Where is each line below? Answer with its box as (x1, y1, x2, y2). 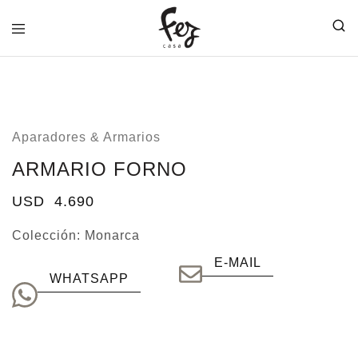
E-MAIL (213, 256, 261, 269)
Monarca (85, 229, 140, 242)
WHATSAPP (50, 272, 129, 285)
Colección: (12, 229, 85, 242)
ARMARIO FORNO (12, 158, 187, 180)
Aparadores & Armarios (12, 130, 161, 144)
